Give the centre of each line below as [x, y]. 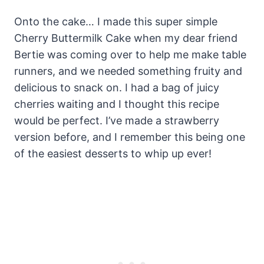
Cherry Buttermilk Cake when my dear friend [126, 38]
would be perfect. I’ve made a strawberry [117, 121]
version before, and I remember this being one [130, 137]
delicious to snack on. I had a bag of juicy [117, 88]
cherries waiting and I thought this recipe [117, 104]
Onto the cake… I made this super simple [116, 22]
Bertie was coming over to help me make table [130, 55]
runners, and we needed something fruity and [128, 71]
